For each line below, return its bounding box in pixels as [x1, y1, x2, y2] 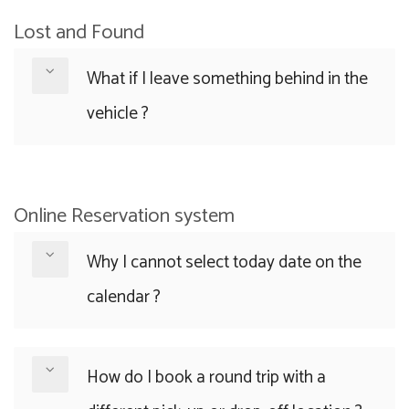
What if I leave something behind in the [87, 65, 368, 93]
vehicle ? [87, 100, 149, 128]
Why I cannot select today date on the [87, 248, 362, 277]
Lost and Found [14, 16, 144, 49]
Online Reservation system [14, 199, 235, 233]
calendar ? [87, 283, 161, 311]
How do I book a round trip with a [87, 363, 326, 392]
